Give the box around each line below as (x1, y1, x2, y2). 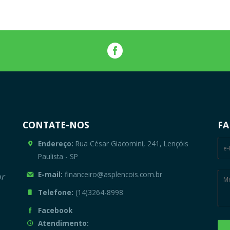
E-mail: (37, 169, 63, 179)
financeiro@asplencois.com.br (62, 169, 162, 179)
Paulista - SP (37, 151, 78, 161)
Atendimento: (37, 218, 89, 228)
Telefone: (37, 187, 73, 197)
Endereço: (37, 138, 73, 148)
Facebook (37, 205, 72, 215)
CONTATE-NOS (22, 118, 89, 131)
